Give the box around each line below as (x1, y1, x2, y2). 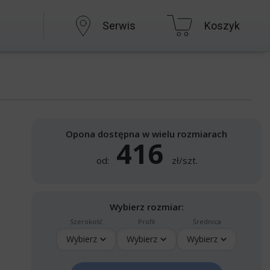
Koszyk (204, 19, 240, 32)
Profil (138, 217, 155, 226)
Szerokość (70, 217, 102, 226)
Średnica (192, 217, 221, 226)
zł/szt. (169, 154, 198, 166)
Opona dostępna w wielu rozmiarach (66, 128, 227, 140)
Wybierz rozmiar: (109, 201, 184, 213)
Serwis (102, 19, 136, 32)
